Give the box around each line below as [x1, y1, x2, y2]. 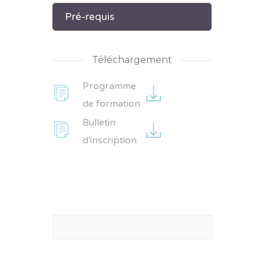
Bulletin [82, 116, 115, 128]
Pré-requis [65, 11, 114, 24]
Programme [82, 80, 136, 92]
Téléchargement [92, 54, 172, 65]
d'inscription [82, 134, 139, 146]
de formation [82, 97, 140, 110]
